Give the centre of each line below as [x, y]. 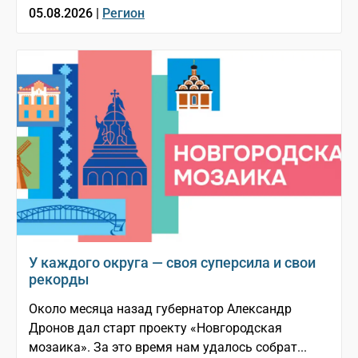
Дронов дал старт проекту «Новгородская [155, 328]
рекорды [59, 280]
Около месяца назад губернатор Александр [160, 309]
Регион [123, 14]
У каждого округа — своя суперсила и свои [172, 263]
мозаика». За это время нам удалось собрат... [168, 348]
